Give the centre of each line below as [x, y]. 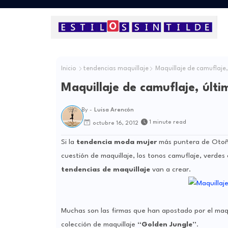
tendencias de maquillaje [106, 170]
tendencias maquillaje [116, 69]
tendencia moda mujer [116, 142]
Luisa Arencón [114, 110]
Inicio [68, 69]
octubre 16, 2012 [115, 123]
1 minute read [167, 123]
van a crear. [171, 170]
